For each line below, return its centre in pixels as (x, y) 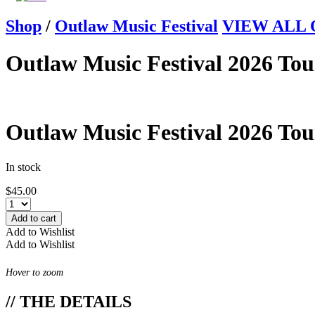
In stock (23, 167)
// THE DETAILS (69, 301)
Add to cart (34, 218)
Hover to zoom (34, 272)
